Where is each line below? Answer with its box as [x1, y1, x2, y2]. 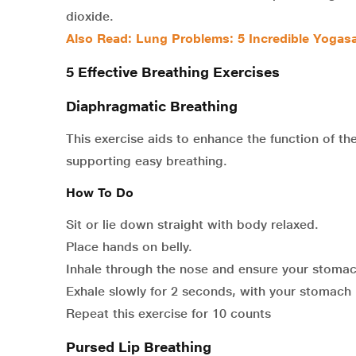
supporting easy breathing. [66, 153, 227, 169]
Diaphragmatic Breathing [66, 98, 238, 115]
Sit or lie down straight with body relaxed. [66, 217, 319, 233]
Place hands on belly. [66, 239, 192, 255]
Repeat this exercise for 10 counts [66, 306, 271, 322]
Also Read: [66, 31, 136, 47]
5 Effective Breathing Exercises [66, 64, 280, 81]
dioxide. [66, 9, 114, 25]
